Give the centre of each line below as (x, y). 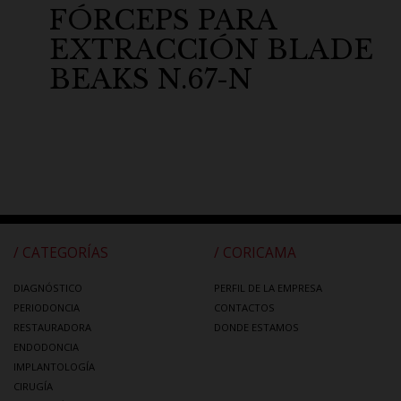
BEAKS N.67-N (151, 80)
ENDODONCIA (46, 347)
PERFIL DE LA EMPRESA (268, 288)
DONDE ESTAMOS (256, 328)
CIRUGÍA (33, 387)
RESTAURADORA (52, 328)
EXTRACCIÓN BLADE (211, 50)
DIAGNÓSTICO (48, 288)
